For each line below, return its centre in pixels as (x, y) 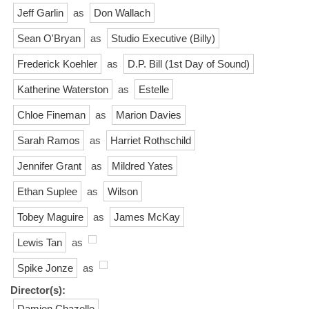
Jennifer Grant (49, 166)
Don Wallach (122, 12)
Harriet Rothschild (151, 140)
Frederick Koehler (57, 63)
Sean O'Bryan (49, 38)
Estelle (154, 89)
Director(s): (38, 290)
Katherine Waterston (63, 89)
